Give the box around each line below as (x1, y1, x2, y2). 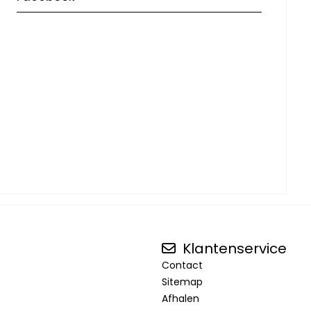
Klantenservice (179, 238, 287, 258)
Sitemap (162, 274, 203, 289)
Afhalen (162, 291, 199, 305)
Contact (162, 258, 203, 272)
